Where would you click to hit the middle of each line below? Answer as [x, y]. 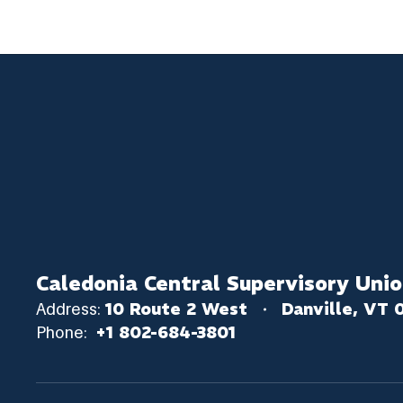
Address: [68, 309]
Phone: [62, 333]
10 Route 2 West [176, 309]
